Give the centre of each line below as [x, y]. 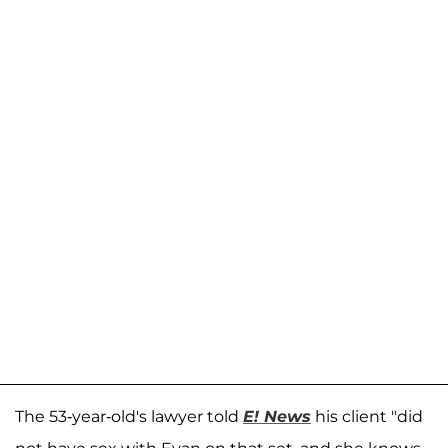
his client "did [367, 417]
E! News [277, 417]
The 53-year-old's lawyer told [129, 417]
